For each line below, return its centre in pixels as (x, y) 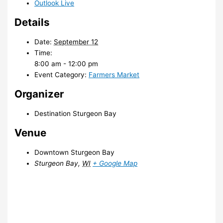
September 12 (76, 42)
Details (32, 22)
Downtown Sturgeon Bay (75, 153)
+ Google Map (115, 164)
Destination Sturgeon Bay (76, 114)
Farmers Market (114, 75)
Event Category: (61, 75)
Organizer (39, 94)
